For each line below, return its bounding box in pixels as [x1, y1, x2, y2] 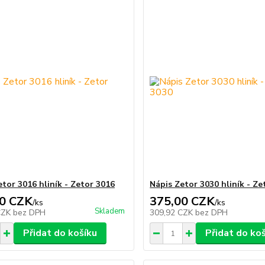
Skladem [95, 206, 125, 216]
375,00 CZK [150, 193, 215, 209]
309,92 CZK [150, 207, 196, 218]
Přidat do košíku [22, 227, 97, 240]
